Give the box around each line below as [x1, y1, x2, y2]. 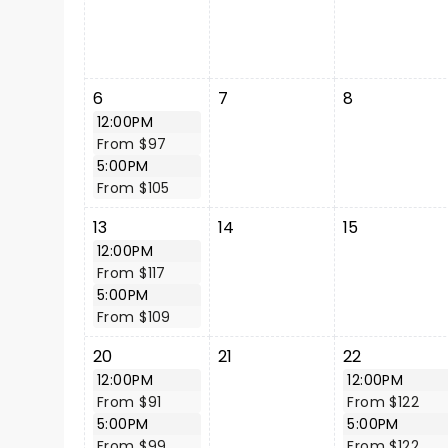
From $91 [97, 392, 162, 412]
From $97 [97, 134, 167, 154]
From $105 [97, 178, 170, 198]
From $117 [97, 263, 166, 283]
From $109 [97, 307, 171, 327]
